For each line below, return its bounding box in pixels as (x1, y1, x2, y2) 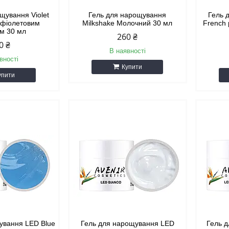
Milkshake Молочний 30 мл (82, 19, 173, 27)
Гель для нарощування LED (80, 219, 174, 227)
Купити (121, 63, 142, 71)
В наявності (109, 47, 146, 55)
